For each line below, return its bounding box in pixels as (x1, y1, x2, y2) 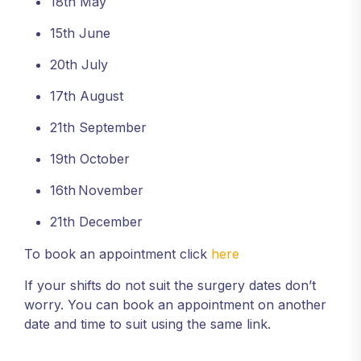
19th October (50, 150, 130, 167)
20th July (50, 56, 108, 73)
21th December (50, 213, 143, 230)
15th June (50, 24, 110, 41)
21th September (50, 118, 147, 135)
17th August (50, 87, 123, 104)
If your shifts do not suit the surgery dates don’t (24, 276, 316, 293)
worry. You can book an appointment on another (24, 296, 326, 313)
